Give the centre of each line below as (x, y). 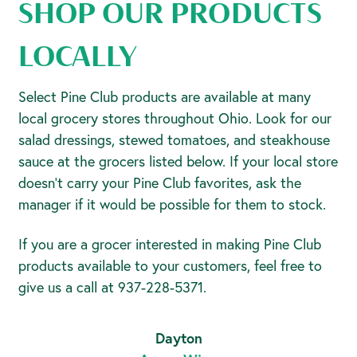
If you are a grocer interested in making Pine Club (169, 243)
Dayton (178, 338)
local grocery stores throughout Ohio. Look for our (175, 118)
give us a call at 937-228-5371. (112, 286)
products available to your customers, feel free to (170, 265)
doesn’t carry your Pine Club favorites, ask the (159, 183)
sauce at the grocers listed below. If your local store (178, 161)
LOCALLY (78, 56)
